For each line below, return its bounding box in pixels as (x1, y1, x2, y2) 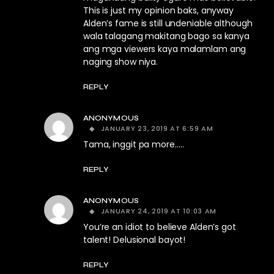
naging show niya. (83, 56, 158, 68)
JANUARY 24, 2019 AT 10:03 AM (100, 206, 217, 216)
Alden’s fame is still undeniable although (83, 17, 253, 29)
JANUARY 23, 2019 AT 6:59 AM (100, 124, 213, 133)
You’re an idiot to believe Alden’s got (83, 221, 236, 233)
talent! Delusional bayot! (83, 234, 186, 246)
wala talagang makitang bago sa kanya (83, 30, 250, 42)
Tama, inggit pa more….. (83, 138, 184, 150)
